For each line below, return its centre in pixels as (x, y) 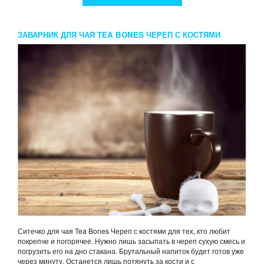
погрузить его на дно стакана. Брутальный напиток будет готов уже (131, 251)
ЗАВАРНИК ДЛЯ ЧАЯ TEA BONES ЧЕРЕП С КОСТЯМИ (119, 35)
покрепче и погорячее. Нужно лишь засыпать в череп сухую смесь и (131, 241)
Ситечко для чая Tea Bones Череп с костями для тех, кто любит (124, 231)
